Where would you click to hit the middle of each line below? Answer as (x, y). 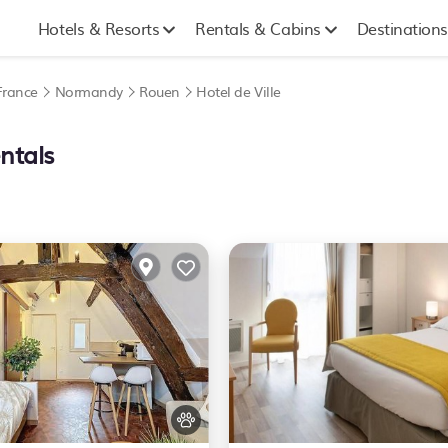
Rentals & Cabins (258, 28)
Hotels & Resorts (98, 28)
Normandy (88, 91)
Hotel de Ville (238, 91)
